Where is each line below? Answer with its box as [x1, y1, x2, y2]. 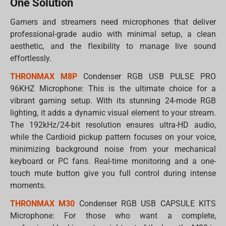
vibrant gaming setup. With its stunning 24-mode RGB [10, 96, 216, 106]
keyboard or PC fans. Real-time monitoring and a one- [10, 156, 216, 166]
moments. [10, 181, 46, 191]
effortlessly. [10, 53, 52, 64]
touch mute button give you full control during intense [10, 168, 216, 179]
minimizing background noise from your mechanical [10, 144, 216, 154]
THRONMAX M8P [10, 72, 78, 82]
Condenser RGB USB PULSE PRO [77, 72, 216, 82]
